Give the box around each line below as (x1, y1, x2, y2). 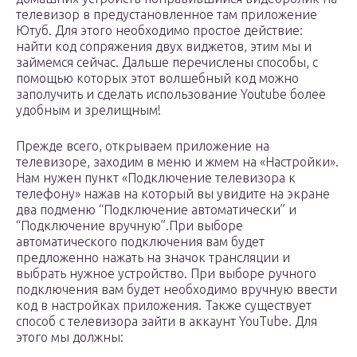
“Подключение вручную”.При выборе (16, 218, 243, 233)
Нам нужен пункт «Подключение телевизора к (16, 171, 296, 186)
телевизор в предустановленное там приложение (16, 7, 317, 22)
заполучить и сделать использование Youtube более (16, 87, 326, 102)
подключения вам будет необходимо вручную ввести (16, 282, 337, 297)
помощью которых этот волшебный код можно (16, 71, 299, 86)
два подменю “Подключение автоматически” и (16, 202, 296, 218)
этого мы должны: (16, 330, 124, 345)
